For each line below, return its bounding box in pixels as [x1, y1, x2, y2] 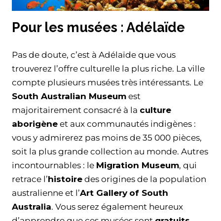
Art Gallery [80, 187, 127, 198]
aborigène [12, 118, 58, 129]
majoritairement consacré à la [12, 105, 140, 115]
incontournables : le [12, 160, 96, 170]
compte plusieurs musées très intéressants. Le [12, 77, 203, 87]
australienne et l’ [12, 187, 80, 198]
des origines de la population [82, 174, 206, 184]
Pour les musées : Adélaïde [12, 19, 185, 35]
